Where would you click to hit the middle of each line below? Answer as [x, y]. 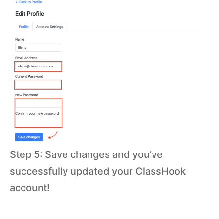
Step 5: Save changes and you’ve [86, 154]
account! [30, 187]
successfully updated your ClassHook [98, 171]
